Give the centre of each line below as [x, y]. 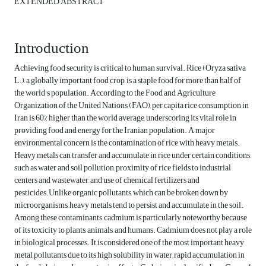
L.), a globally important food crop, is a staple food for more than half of [128, 81]
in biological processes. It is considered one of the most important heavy [129, 243]
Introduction [52, 48]
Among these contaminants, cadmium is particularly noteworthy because [131, 218]
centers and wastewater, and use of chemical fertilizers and [107, 180]
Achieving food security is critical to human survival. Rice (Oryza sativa [130, 68]
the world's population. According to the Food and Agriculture [115, 93]
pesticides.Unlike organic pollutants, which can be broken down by [121, 193]
